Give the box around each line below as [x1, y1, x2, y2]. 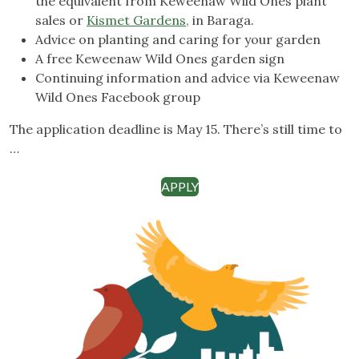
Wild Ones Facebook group [35, 89, 200, 106]
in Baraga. [189, 12, 254, 29]
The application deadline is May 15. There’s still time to [10, 121, 342, 138]
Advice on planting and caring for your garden [35, 31, 321, 48]
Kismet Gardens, [87, 12, 189, 29]
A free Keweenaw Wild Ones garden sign [35, 50, 284, 67]
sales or [35, 12, 87, 29]
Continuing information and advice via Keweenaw [35, 70, 340, 87]
